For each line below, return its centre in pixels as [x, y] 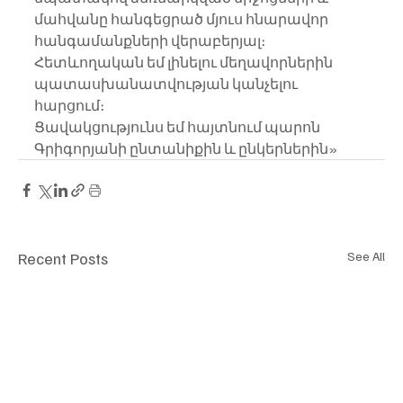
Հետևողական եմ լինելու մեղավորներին [185, 62]
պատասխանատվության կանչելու [167, 84]
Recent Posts [63, 258]
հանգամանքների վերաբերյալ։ [150, 40]
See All [366, 256]
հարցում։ [69, 105]
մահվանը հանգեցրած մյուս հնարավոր [183, 19]
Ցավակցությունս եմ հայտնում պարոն [179, 127]
